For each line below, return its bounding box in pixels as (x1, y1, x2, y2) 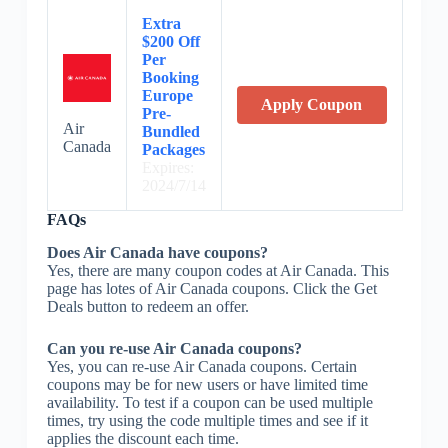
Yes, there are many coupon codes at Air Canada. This (46, 261, 389, 279)
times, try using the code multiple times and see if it (46, 411, 368, 429)
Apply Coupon (261, 95, 363, 113)
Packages (141, 140, 205, 158)
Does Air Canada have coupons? (46, 243, 268, 261)
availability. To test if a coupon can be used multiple (46, 393, 373, 411)
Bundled (141, 122, 200, 140)
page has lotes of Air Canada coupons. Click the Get (46, 279, 377, 297)
